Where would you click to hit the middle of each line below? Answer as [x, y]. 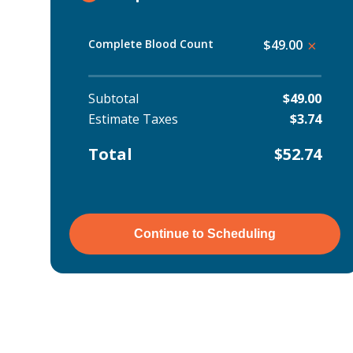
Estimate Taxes [133, 119]
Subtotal [113, 98]
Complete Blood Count [151, 44]
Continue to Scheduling [205, 234]
